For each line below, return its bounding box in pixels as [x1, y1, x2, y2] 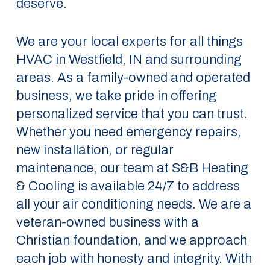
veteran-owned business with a [16, 215, 199, 230]
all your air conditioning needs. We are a [16, 197, 251, 212]
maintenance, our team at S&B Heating [16, 161, 248, 175]
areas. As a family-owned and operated [16, 71, 250, 85]
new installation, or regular [16, 143, 174, 157]
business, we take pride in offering [16, 89, 216, 103]
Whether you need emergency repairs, [16, 125, 241, 139]
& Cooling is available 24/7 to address [16, 179, 240, 193]
